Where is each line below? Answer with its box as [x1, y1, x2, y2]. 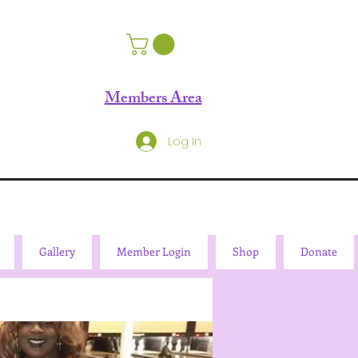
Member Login [117, 244, 191, 260]
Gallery [39, 244, 75, 260]
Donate [300, 244, 337, 260]
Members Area [104, 86, 202, 114]
